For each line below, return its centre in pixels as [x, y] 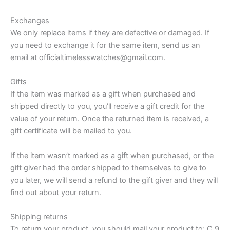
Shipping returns [39, 216]
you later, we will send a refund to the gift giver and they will [114, 180]
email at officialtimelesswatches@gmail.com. [88, 57]
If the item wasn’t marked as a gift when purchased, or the [112, 155]
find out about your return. [56, 192]
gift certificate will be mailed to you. [71, 131]
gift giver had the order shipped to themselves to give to [108, 168]
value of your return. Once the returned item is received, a [110, 119]
